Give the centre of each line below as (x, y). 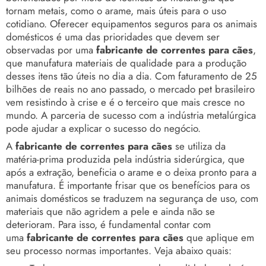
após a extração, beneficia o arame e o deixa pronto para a (131, 172)
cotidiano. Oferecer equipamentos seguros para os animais (132, 23)
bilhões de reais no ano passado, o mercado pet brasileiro (130, 89)
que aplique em (219, 237)
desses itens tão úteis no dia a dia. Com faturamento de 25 (132, 76)
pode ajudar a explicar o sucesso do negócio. (103, 128)
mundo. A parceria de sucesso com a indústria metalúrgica (131, 115)
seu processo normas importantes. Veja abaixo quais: (119, 250)
